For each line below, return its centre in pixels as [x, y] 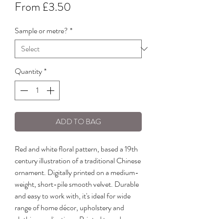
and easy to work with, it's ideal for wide [73, 196]
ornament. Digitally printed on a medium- [77, 173]
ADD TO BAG [78, 122]
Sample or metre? [41, 31]
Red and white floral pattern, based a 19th [76, 149]
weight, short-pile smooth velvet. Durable [77, 184]
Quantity [28, 71]
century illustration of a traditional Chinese [78, 161]
